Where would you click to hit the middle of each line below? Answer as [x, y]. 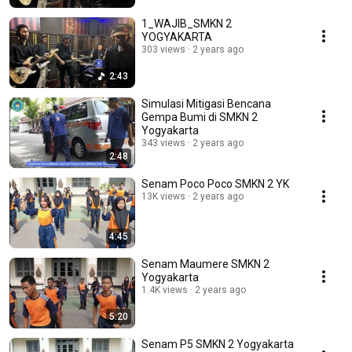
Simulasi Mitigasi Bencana [206, 104]
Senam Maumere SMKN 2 [205, 264]
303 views [163, 50]
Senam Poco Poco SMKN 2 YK [215, 184]
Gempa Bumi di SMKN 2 [200, 117]
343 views [163, 143]
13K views [163, 197]
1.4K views [165, 290]
